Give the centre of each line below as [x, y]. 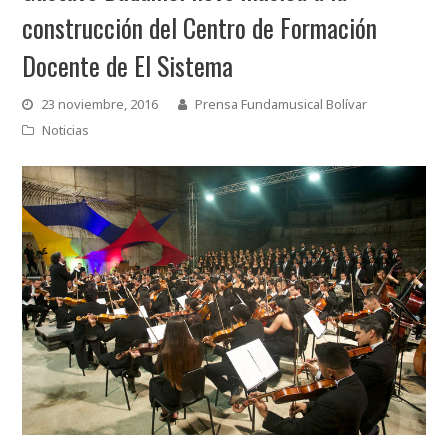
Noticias [66, 130]
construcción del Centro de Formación [200, 27]
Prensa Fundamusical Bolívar [281, 104]
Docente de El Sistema [128, 65]
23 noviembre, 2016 [100, 104]
